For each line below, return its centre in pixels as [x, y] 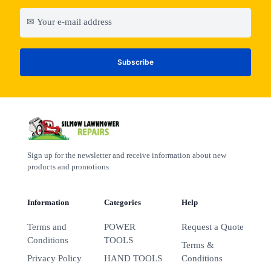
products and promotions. [69, 166]
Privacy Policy [54, 258]
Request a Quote [212, 227]
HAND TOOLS [133, 258]
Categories [123, 202]
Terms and [47, 227]
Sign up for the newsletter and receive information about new [127, 155]
